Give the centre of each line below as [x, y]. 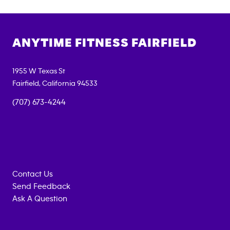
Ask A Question [40, 199]
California [59, 84]
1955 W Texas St [39, 71]
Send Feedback [41, 187]
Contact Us [33, 174]
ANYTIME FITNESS [72, 43]
